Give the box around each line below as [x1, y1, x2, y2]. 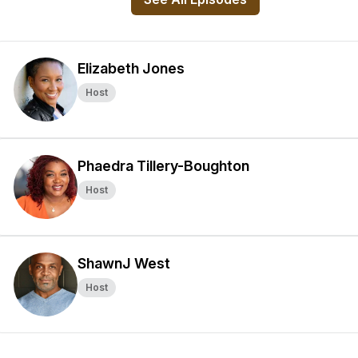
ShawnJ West [78, 255, 170, 272]
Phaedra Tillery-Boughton [78, 157, 249, 174]
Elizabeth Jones [78, 60, 185, 77]
